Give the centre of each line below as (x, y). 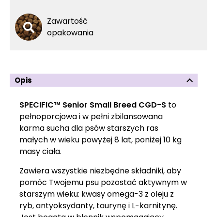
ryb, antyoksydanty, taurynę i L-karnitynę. (98, 206)
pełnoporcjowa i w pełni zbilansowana (91, 116)
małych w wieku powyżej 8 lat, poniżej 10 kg (101, 140)
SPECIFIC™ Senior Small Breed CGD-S (93, 105)
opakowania (70, 33)
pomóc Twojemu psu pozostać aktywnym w (103, 182)
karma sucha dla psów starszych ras (89, 128)
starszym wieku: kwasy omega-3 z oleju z (97, 194)
